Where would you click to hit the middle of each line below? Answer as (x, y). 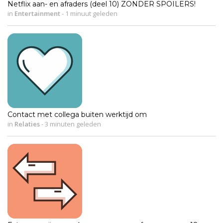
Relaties (27, 124)
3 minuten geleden (72, 124)
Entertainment (37, 13)
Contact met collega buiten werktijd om (77, 114)
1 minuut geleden (91, 13)
